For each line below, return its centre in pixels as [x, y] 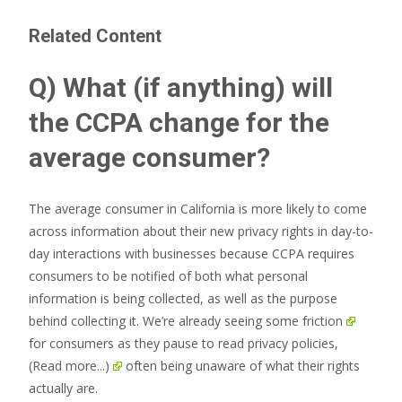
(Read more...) [69, 366]
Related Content [95, 36]
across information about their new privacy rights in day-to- [201, 231]
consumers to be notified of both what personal [168, 276]
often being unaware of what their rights [241, 366]
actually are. [65, 388]
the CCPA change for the [179, 122]
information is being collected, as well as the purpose [183, 298]
